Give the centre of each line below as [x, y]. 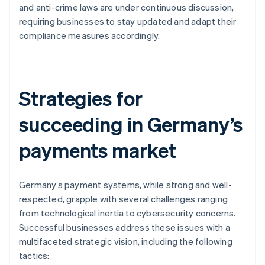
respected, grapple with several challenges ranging [124, 199]
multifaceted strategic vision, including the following [126, 242]
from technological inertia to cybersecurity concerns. [127, 213]
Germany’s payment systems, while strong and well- [125, 185]
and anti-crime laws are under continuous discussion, [127, 7]
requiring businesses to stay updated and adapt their [128, 22]
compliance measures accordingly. [90, 36]
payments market [98, 150]
